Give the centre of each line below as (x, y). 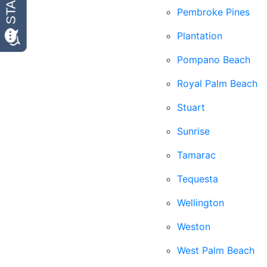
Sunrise (193, 131)
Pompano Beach (214, 60)
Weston (194, 226)
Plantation (200, 36)
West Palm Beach (216, 250)
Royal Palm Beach (217, 83)
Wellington (201, 203)
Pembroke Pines (213, 12)
